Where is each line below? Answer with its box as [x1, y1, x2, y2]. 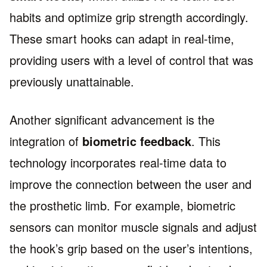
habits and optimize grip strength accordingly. [10, 8, 249, 26]
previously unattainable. [10, 73, 134, 91]
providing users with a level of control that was [10, 51, 253, 69]
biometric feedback [82, 132, 191, 150]
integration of [10, 132, 82, 150]
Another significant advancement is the [10, 111, 215, 129]
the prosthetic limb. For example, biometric [10, 197, 235, 215]
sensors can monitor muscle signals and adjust [10, 218, 257, 236]
